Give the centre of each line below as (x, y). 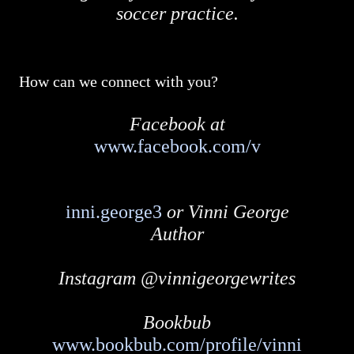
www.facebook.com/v (177, 146)
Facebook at (177, 124)
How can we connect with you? (119, 81)
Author (177, 234)
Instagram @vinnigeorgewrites (177, 278)
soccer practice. (177, 13)
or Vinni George (225, 212)
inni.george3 (113, 212)
